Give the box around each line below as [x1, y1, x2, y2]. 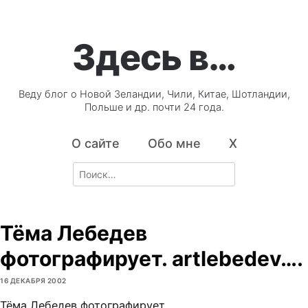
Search [72, 163, 104, 175]
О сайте [71, 136, 120, 151]
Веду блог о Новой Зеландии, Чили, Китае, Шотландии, [18, 88, 290, 101]
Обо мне [147, 136, 201, 151]
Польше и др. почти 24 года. [84, 101, 224, 114]
